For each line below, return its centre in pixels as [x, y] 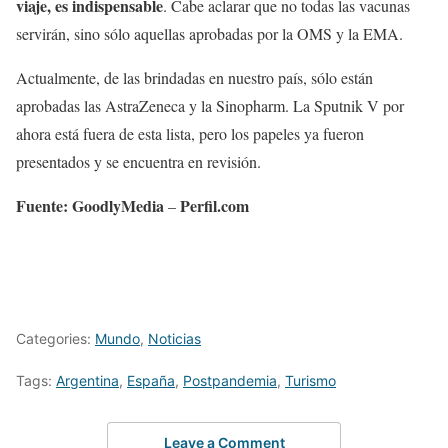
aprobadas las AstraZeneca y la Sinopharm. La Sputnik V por [210, 105]
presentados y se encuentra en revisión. [138, 161]
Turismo [310, 380]
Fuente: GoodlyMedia [90, 205]
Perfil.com [214, 205]
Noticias [174, 338]
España [151, 380]
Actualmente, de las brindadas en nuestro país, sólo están [194, 77]
